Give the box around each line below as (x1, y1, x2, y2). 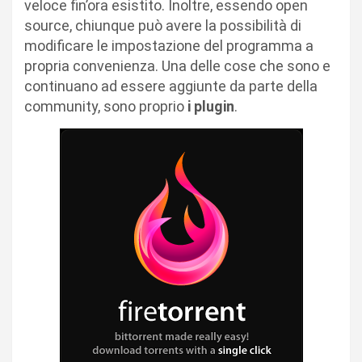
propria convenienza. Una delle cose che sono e (24, 57, 330, 74)
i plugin (184, 98, 234, 115)
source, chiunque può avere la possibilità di (24, 17, 301, 34)
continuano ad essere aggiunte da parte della (24, 78, 318, 95)
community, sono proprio (24, 98, 184, 115)
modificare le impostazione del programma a (24, 37, 314, 54)
